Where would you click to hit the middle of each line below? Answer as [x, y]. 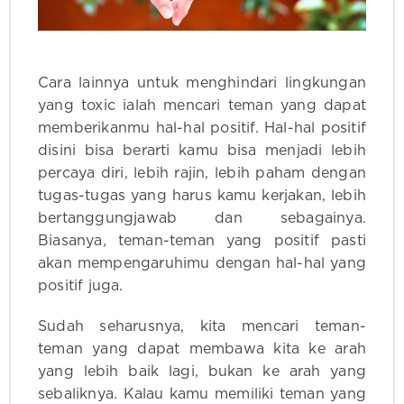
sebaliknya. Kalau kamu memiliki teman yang [202, 394]
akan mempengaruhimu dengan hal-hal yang [202, 263]
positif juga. [81, 285]
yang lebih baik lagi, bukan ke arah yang [202, 371]
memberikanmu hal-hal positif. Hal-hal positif [202, 128]
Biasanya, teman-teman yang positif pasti [202, 240]
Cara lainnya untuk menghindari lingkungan [202, 83]
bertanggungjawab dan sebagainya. [202, 218]
